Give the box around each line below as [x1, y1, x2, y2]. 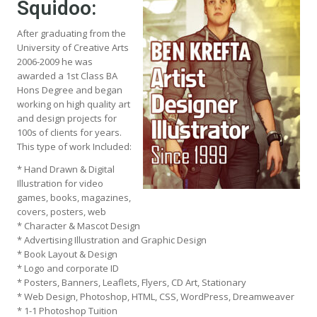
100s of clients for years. [17, 125, 122, 139]
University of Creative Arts [17, 40, 129, 54]
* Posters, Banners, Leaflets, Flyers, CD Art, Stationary [17, 275, 246, 289]
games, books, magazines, [17, 190, 131, 204]
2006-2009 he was [17, 54, 93, 68]
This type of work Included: [17, 139, 132, 153]
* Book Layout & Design [17, 247, 117, 260]
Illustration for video [17, 176, 103, 190]
